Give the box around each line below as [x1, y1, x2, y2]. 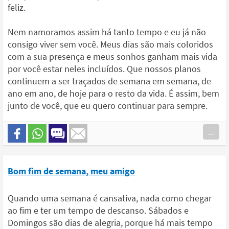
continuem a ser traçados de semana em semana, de [8, 75, 211, 87]
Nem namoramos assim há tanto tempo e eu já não [8, 26, 206, 38]
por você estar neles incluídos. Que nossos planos [8, 63, 201, 75]
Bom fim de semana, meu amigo [8, 165, 135, 177]
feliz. [8, 2, 26, 13]
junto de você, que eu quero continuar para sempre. [8, 100, 208, 111]
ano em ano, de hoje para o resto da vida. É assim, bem [8, 87, 219, 99]
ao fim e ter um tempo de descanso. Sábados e [8, 204, 189, 216]
